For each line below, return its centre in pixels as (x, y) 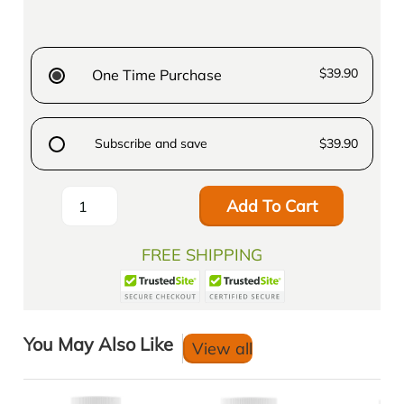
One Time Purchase (157, 75)
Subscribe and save (151, 144)
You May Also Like (99, 344)
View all (223, 349)
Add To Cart (271, 207)
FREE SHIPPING (202, 255)
